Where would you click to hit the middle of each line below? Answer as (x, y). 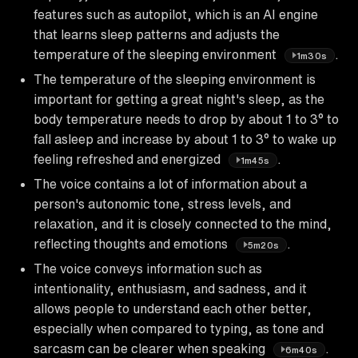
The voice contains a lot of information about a (170, 183)
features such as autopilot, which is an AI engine (176, 14)
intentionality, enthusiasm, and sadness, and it (170, 288)
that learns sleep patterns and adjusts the (157, 34)
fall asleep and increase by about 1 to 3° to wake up (185, 139)
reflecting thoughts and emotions (132, 243)
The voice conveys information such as (148, 268)
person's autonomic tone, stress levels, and (162, 203)
